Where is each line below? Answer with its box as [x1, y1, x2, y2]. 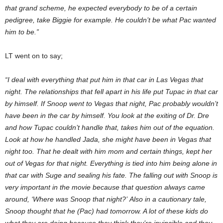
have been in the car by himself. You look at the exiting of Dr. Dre [5, 111, 209, 120]
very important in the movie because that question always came [5, 183, 205, 192]
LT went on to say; [5, 52, 63, 60]
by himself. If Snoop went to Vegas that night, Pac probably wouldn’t [5, 100, 218, 108]
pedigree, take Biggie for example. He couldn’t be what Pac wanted [5, 16, 216, 24]
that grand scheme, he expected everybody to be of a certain [5, 4, 197, 12]
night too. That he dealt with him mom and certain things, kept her [5, 147, 212, 156]
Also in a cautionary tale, [129, 195, 207, 204]
